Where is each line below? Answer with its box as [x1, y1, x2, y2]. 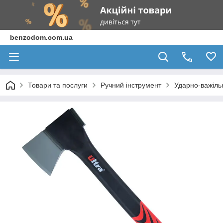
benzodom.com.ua [10, 33, 73, 41]
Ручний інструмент [101, 81, 161, 89]
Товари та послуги [28, 81, 88, 89]
